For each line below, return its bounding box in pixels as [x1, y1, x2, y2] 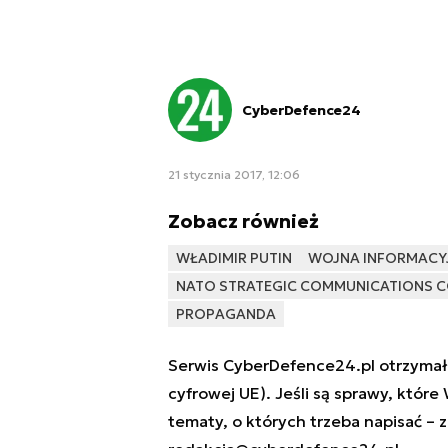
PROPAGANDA [175, 304, 276, 323]
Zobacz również [167, 208, 319, 233]
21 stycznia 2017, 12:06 [167, 166, 300, 182]
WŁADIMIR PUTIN [175, 248, 292, 267]
